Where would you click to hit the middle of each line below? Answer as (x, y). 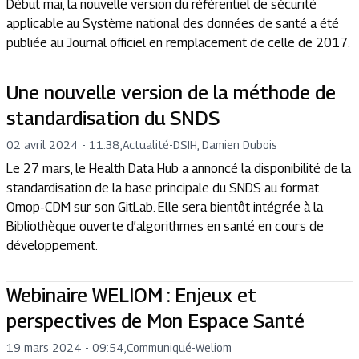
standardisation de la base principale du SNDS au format (163, 188)
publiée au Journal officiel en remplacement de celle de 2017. (178, 43)
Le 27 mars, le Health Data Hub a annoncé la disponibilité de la (179, 169)
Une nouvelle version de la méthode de (171, 92)
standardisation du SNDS (113, 118)
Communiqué (159, 347)
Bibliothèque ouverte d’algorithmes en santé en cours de (165, 226)
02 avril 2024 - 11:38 (63, 145)
